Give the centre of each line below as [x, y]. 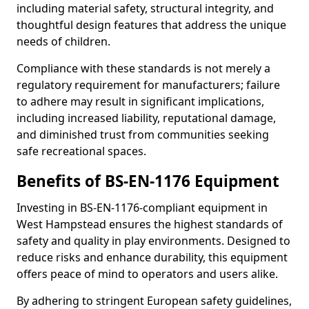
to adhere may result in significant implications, [140, 101]
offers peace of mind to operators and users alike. [147, 274]
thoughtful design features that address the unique [151, 25]
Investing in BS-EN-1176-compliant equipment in [142, 208]
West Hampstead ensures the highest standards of [150, 224]
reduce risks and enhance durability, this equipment [152, 257]
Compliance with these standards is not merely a [143, 68]
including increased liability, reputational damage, [146, 118]
